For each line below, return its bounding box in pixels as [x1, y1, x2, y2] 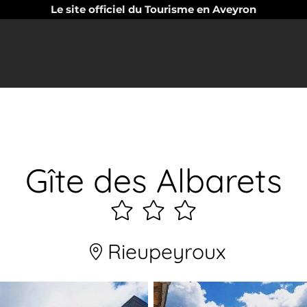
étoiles [109, 225, 182, 256]
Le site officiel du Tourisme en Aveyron [51, 3, 256, 16]
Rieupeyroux [101, 238, 226, 265]
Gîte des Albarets [25, 160, 282, 201]
